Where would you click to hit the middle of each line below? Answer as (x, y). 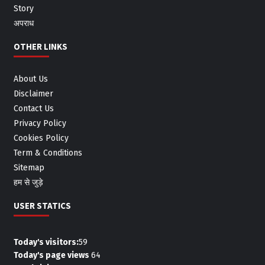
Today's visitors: (46, 243)
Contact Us (33, 109)
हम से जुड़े (28, 183)
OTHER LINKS (40, 47)
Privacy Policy (40, 124)
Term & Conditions (48, 153)
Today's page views (52, 256)
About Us (30, 79)
